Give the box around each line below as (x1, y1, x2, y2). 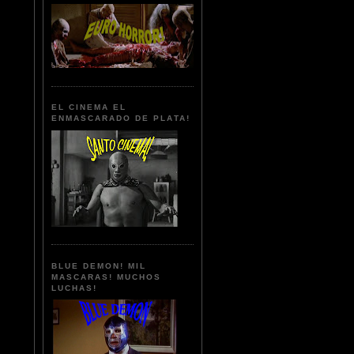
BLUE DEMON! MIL (51, 261, 147, 270)
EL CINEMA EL (51, 103, 127, 112)
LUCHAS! (51, 283, 98, 292)
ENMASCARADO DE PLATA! (51, 114, 190, 123)
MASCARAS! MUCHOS (51, 272, 162, 281)
